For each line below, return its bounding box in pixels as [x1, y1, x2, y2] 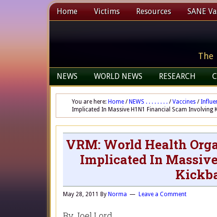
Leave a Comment [139, 191, 186, 198]
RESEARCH [159, 72, 196, 81]
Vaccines [172, 98, 196, 105]
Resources [136, 7, 171, 16]
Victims [94, 7, 120, 16]
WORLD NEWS [94, 72, 142, 81]
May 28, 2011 [63, 191, 99, 198]
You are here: [72, 98, 108, 105]
